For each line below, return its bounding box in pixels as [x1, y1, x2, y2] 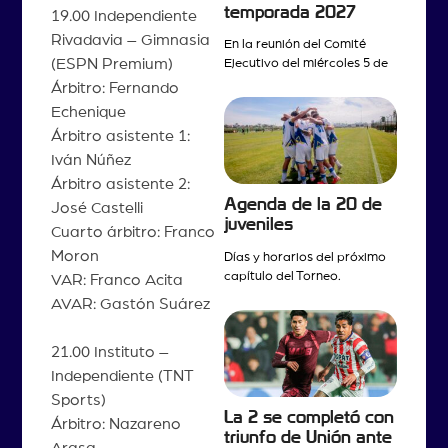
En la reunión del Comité [224, 38, 366, 52]
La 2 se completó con [224, 408, 394, 426]
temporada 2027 [224, 3, 356, 21]
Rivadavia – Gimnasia [50, 31, 210, 48]
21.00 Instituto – [50, 343, 169, 360]
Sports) [50, 391, 106, 408]
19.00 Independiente [50, 7, 197, 24]
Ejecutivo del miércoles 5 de [224, 57, 388, 71]
